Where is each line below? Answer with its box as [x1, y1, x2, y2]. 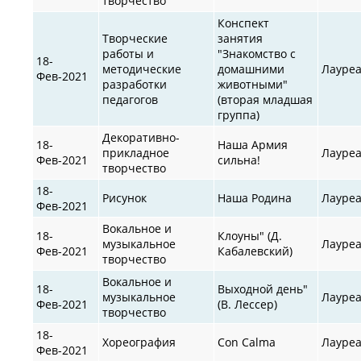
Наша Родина [218, 189, 293, 205]
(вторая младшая [218, 91, 313, 107]
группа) [218, 106, 260, 122]
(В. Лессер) [218, 296, 278, 312]
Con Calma [218, 334, 276, 350]
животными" [218, 76, 288, 92]
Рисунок [102, 189, 147, 205]
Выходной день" [218, 280, 309, 297]
